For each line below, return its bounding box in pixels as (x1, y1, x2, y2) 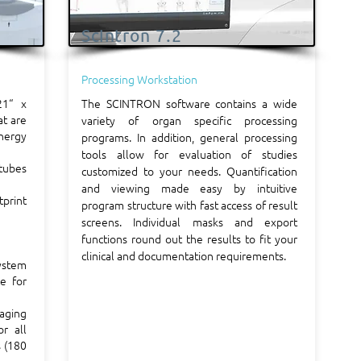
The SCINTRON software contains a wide (81, 95, 297, 111)
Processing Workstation (81, 71, 197, 87)
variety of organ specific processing (81, 112, 297, 128)
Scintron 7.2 (81, 26, 182, 45)
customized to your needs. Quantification (81, 163, 297, 179)
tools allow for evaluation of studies (81, 146, 297, 162)
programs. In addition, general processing (81, 129, 297, 145)
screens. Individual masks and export (81, 214, 297, 230)
